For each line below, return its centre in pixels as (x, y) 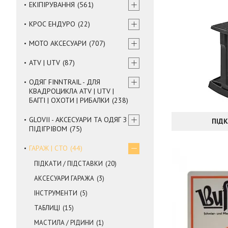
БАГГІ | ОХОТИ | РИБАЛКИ (69, 100)
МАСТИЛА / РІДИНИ (64, 222)
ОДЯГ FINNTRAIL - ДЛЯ (65, 82)
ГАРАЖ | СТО (48, 148)
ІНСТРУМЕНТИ (56, 193)
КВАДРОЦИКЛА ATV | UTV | (72, 91)
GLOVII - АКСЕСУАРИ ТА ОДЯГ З (78, 119)
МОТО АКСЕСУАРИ (58, 43)
